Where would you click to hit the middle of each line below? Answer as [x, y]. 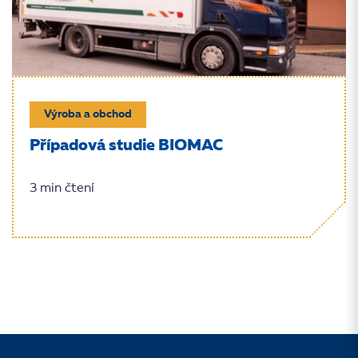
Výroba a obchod [88, 114]
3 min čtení [62, 189]
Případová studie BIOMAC [126, 146]
